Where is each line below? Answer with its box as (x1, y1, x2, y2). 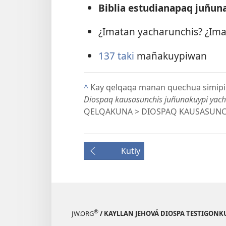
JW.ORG (72, 209, 94, 218)
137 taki (98, 48, 137, 63)
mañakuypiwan (136, 48, 207, 63)
